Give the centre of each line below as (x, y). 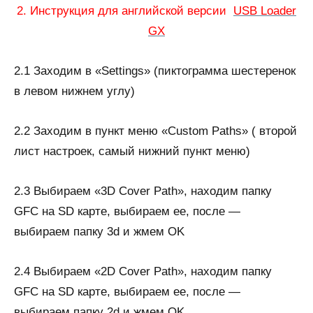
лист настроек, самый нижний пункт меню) (132, 151)
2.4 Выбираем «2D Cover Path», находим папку (143, 271)
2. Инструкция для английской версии (125, 11)
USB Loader (265, 11)
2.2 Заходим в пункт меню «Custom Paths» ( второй (155, 131)
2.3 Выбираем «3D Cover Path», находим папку (143, 191)
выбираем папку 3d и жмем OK (99, 232)
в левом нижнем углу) (74, 91)
